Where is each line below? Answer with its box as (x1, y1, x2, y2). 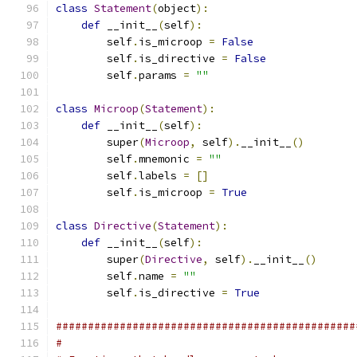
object (158, 2, 196, 15)
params (139, 69, 183, 82)
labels (139, 169, 183, 182)
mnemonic (139, 152, 196, 166)
